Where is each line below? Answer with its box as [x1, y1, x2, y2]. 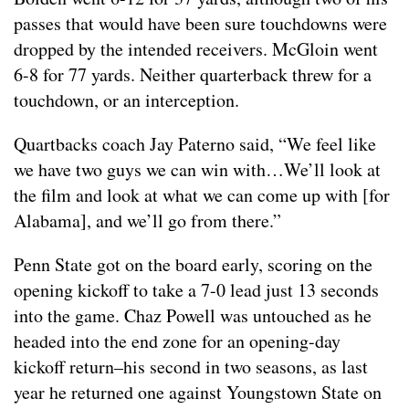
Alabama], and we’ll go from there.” [14, 207, 281, 233]
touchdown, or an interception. [14, 87, 239, 112]
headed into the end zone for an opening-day [14, 328, 341, 353]
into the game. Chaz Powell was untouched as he [14, 302, 372, 328]
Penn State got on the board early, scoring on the [14, 251, 372, 277]
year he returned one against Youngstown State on [14, 379, 382, 404]
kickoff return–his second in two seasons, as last [14, 353, 368, 379]
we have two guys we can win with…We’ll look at [14, 156, 381, 182]
